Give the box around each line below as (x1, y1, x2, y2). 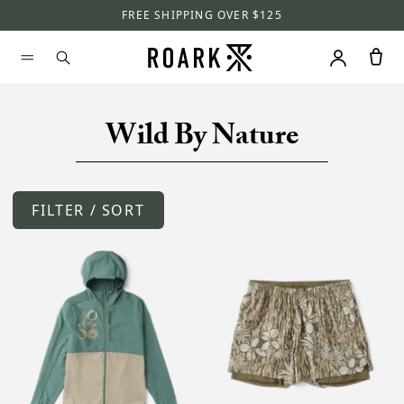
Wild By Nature (106, 115, 298, 164)
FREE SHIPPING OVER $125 (122, 7, 282, 23)
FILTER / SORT (32, 200, 145, 221)
